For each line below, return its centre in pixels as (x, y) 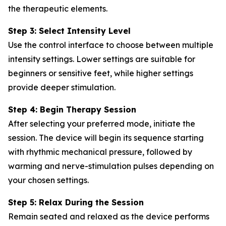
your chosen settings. (48, 180)
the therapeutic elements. (58, 8)
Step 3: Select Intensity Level (69, 31)
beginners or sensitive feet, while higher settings (101, 73)
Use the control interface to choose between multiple (111, 45)
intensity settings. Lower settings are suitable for (102, 59)
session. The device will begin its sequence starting (106, 137)
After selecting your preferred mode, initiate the (102, 123)
